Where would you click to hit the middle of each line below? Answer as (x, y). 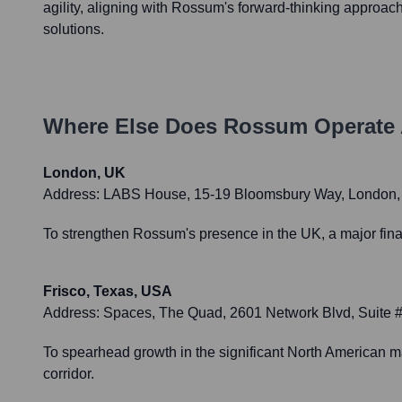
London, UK (84, 173)
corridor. (69, 374)
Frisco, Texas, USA (108, 292)
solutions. (74, 30)
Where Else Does (133, 127)
